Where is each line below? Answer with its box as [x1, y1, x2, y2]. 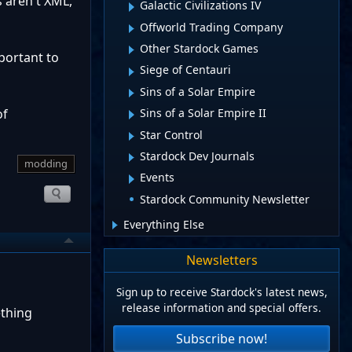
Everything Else [123, 216, 204, 232]
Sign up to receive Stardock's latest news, [115, 284, 328, 300]
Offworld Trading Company [140, 19, 283, 35]
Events [140, 170, 174, 185]
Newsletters [185, 251, 258, 269]
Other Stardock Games [140, 41, 258, 57]
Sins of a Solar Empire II [140, 105, 266, 121]
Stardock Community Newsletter [140, 191, 310, 207]
